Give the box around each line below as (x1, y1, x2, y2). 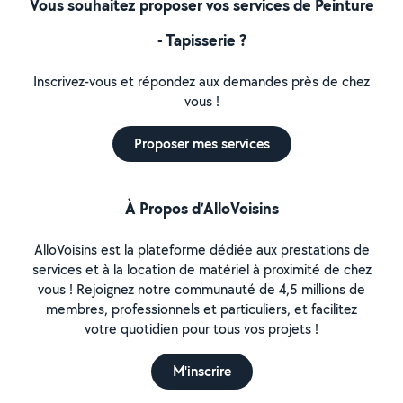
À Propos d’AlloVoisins (124, 197, 279, 219)
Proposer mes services (133, 134, 270, 153)
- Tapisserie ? (157, 29, 246, 51)
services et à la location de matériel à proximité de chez (31, 260, 372, 279)
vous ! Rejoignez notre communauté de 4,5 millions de (38, 280, 365, 299)
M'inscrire (172, 362, 231, 381)
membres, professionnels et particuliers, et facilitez (46, 300, 357, 318)
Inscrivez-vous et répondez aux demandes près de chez (33, 72, 370, 91)
